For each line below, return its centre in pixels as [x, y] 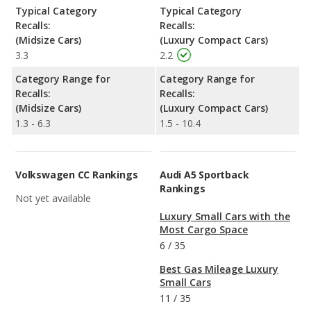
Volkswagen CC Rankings [77, 175]
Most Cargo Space [204, 230]
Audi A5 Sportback [204, 175]
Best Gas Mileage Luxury [219, 269]
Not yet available [53, 199]
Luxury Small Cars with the [225, 217]
